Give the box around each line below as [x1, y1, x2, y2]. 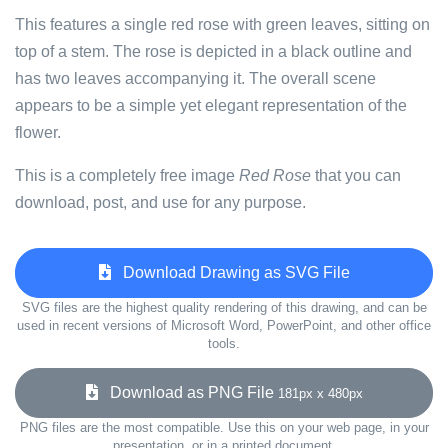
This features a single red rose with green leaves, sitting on [15, 16, 430, 33]
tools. [208, 336, 240, 351]
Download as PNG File [97, 384, 278, 401]
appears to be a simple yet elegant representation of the [15, 97, 407, 114]
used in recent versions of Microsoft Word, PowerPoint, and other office [17, 318, 431, 333]
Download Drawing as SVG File [110, 264, 350, 281]
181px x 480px [277, 386, 363, 401]
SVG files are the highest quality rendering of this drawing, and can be [21, 300, 427, 315]
